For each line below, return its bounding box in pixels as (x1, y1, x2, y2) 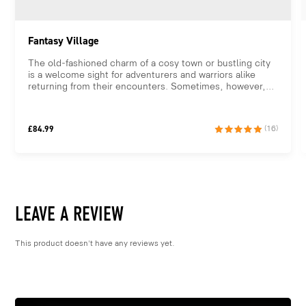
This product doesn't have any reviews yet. (15, 238, 176, 249)
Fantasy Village (28, 33, 100, 48)
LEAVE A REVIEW (15, 201, 124, 226)
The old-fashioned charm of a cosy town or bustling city (28, 57, 271, 70)
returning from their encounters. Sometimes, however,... (28, 81, 275, 93)
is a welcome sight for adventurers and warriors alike (28, 69, 256, 81)
